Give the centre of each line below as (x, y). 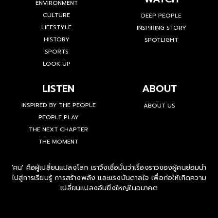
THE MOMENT (59, 142)
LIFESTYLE (57, 27)
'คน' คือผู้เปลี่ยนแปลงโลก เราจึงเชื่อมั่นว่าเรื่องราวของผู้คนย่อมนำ (109, 168)
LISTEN (59, 89)
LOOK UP (56, 64)
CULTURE (57, 15)
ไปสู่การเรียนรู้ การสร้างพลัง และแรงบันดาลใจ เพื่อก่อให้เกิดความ (109, 178)
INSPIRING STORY (161, 28)
